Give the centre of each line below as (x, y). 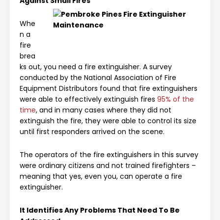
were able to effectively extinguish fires (88, 99)
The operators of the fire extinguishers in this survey (109, 155)
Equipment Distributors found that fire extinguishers (109, 89)
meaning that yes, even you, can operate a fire (101, 177)
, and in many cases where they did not (104, 110)
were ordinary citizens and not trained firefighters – (108, 166)
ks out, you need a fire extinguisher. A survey (96, 67)
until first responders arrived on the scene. (93, 132)
